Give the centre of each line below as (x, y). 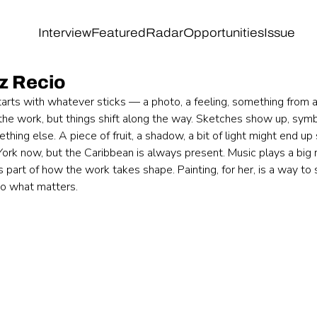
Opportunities (223, 33)
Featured (118, 33)
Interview (64, 33)
